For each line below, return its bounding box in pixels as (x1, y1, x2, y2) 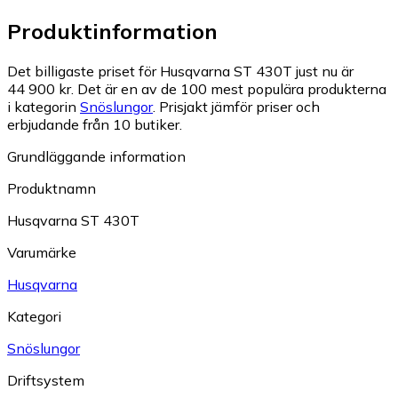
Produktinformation (7, 18, 218, 45)
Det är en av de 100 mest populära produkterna (77, 80, 386, 99)
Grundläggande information (7, 147, 186, 166)
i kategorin (7, 98, 80, 116)
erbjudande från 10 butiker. (7, 115, 182, 134)
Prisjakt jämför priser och (159, 98, 320, 116)
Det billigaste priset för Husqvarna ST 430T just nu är (7, 62, 354, 81)
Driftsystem (7, 371, 84, 390)
